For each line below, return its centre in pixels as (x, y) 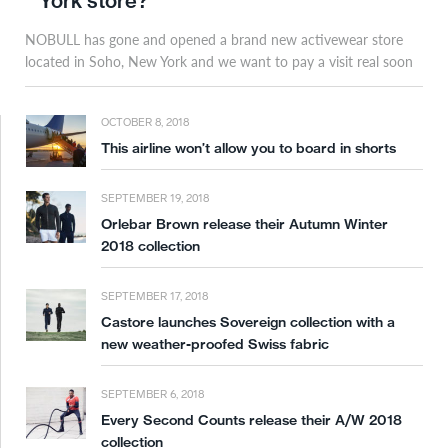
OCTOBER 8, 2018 (145, 122)
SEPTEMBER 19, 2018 (155, 198)
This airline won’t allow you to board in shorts (248, 147)
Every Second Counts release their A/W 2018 (251, 419)
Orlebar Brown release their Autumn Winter (244, 223)
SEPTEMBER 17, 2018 (154, 296)
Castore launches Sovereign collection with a (248, 321)
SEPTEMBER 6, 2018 (152, 394)
